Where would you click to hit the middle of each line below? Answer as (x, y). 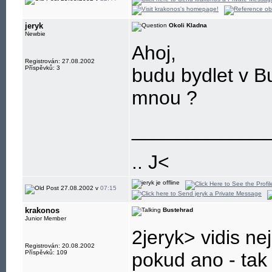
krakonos (42, 210)
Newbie (35, 34)
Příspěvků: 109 (46, 252)
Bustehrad (178, 210)
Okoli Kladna (188, 25)
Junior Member (46, 218)
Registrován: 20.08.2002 (60, 246)
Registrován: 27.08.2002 (60, 61)
